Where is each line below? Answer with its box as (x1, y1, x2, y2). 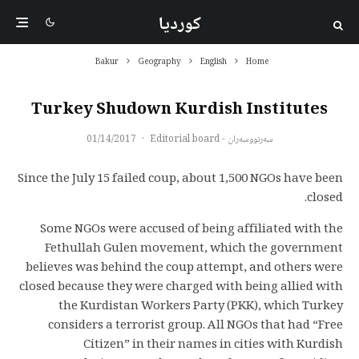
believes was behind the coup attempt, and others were (26, 258, 343, 279)
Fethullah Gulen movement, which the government (45, 239, 343, 260)
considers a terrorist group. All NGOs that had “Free (48, 316, 343, 337)
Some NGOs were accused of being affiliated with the (40, 220, 343, 240)
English (200, 55, 227, 69)
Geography (137, 55, 181, 69)
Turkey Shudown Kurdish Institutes (31, 97, 328, 124)
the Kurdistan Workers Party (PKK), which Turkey (58, 296, 343, 317)
